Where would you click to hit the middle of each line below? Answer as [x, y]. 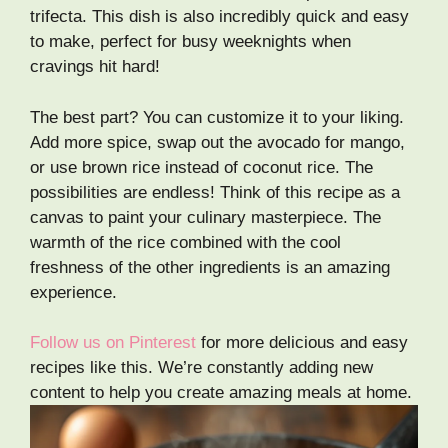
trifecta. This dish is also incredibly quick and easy [219, 17]
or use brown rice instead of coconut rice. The [201, 167]
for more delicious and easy [302, 343]
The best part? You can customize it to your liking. [217, 117]
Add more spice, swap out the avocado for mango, [217, 142]
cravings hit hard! [95, 67]
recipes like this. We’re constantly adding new [201, 368]
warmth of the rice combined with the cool [185, 242]
